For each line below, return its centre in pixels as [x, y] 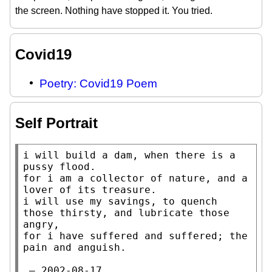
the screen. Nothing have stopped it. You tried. [114, 10]
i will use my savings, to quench [120, 201]
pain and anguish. [75, 247]
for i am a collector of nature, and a [135, 178]
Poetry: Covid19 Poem [98, 83]
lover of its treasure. [90, 189]
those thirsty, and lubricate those [126, 212]
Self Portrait [56, 123]
